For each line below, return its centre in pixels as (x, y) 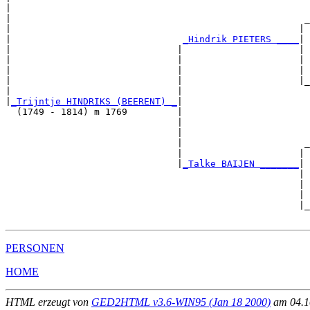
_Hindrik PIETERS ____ (241, 39)
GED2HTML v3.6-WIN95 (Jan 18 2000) (181, 302)
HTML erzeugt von (48, 302)
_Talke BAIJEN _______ (241, 163)
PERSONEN (35, 248)
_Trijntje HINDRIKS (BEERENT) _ (94, 101)
